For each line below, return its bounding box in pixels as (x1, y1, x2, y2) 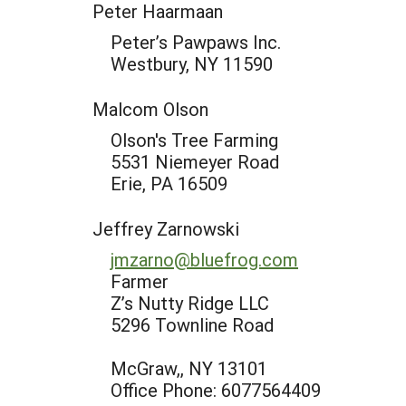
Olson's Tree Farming (111, 128, 278, 151)
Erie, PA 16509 (111, 171, 227, 195)
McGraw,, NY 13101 (111, 356, 267, 380)
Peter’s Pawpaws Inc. (111, 30, 281, 53)
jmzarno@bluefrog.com (111, 247, 298, 271)
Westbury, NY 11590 (111, 52, 273, 75)
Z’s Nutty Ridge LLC (111, 291, 269, 314)
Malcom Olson (92, 97, 208, 121)
